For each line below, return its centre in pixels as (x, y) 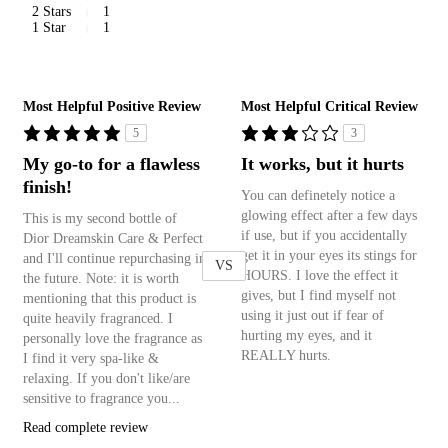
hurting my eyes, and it (307, 336)
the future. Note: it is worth (101, 279)
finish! (47, 187)
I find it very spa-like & (91, 359)
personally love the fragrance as (112, 339)
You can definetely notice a (318, 196)
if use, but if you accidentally (324, 236)
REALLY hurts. (286, 356)
